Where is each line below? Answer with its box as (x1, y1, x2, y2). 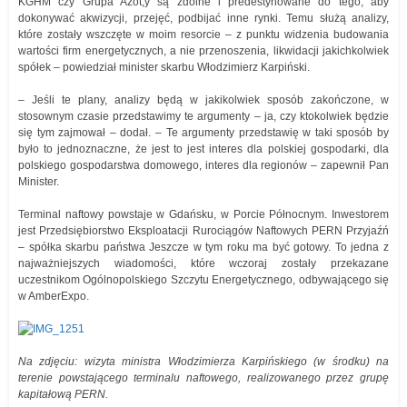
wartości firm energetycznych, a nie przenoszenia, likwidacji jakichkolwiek (18, 45, 389, 57)
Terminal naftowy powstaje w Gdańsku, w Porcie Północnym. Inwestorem (18, 208, 389, 221)
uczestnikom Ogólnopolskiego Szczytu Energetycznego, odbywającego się (18, 273, 389, 286)
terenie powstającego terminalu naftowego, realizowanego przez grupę (18, 372, 389, 384)
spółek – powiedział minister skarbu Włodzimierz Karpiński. (18, 61, 310, 74)
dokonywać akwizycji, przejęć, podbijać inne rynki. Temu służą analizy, (18, 12, 389, 25)
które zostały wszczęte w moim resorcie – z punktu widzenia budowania (18, 28, 389, 41)
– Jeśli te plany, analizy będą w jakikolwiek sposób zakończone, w (18, 94, 389, 106)
